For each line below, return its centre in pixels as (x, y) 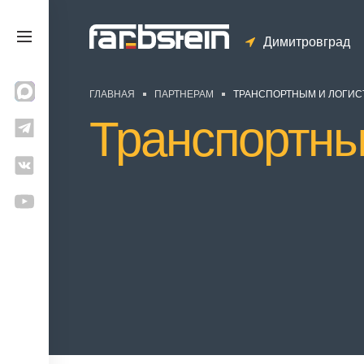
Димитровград (307, 42)
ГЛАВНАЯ (112, 94)
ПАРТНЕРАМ (184, 94)
